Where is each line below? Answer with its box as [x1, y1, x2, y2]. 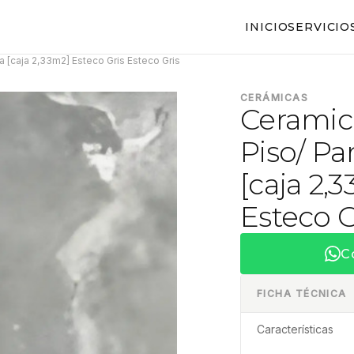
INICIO [245, 20, 288, 34]
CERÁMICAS [240, 92, 308, 104]
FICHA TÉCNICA [257, 288, 347, 299]
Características [257, 322, 333, 336]
